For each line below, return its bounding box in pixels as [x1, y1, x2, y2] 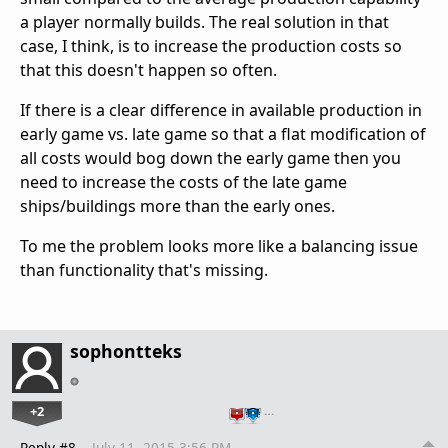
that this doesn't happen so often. [20, 58, 277, 81]
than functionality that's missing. [20, 258, 268, 281]
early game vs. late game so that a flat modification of [20, 122, 426, 145]
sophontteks [70, 338, 182, 363]
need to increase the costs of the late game [20, 170, 347, 193]
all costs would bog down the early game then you [20, 146, 401, 169]
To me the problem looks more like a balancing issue [20, 234, 418, 257]
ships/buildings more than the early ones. [20, 194, 335, 217]
